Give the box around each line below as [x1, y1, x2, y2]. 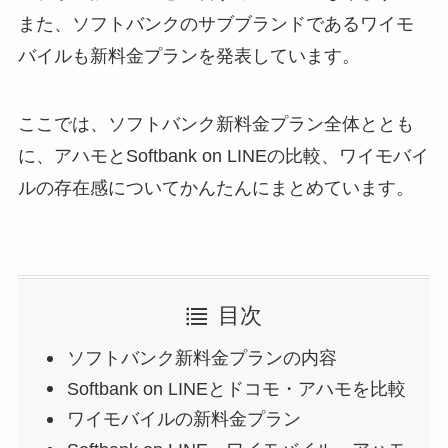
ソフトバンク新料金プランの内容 [67, 348, 338, 369]
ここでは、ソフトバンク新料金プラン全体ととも [17, 113, 414, 134]
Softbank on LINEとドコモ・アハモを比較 [67, 378, 407, 399]
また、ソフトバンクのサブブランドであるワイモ [17, 13, 414, 34]
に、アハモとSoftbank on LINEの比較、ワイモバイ [17, 145, 429, 166]
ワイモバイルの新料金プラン [67, 409, 302, 430]
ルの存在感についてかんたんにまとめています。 [17, 177, 414, 198]
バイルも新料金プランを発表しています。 [17, 45, 360, 66]
